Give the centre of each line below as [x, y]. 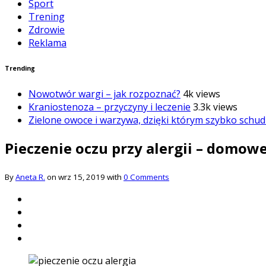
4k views [202, 94]
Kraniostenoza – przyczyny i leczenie [110, 107]
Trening [47, 17]
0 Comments [146, 177]
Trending [20, 68]
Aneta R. [30, 177]
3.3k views [215, 107]
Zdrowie [47, 30]
